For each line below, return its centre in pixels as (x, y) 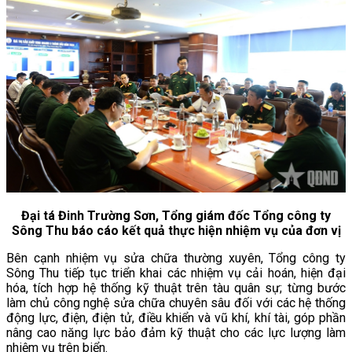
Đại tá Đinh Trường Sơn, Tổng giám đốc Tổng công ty (176, 215)
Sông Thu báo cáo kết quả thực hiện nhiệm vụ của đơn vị (176, 230)
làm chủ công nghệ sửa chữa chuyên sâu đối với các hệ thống (176, 302)
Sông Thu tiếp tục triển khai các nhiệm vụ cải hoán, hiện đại (176, 273)
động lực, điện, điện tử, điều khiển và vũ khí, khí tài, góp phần (176, 317)
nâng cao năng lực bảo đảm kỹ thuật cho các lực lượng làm (176, 332)
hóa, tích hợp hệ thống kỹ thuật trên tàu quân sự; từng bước (176, 288)
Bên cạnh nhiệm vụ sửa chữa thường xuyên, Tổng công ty (176, 258)
